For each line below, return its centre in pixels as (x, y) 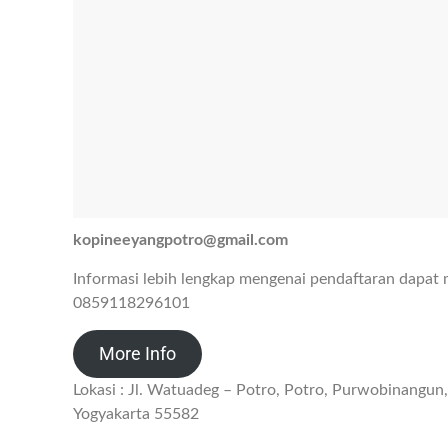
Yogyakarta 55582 (136, 414)
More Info (137, 354)
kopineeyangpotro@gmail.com (180, 240)
